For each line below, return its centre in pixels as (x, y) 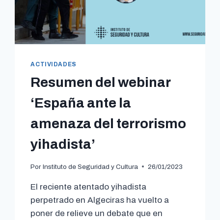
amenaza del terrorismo (109, 124)
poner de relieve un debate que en (97, 213)
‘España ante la (81, 103)
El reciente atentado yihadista (89, 187)
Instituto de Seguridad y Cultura (90, 166)
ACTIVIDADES (54, 65)
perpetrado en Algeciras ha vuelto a (100, 200)
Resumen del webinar (101, 82)
